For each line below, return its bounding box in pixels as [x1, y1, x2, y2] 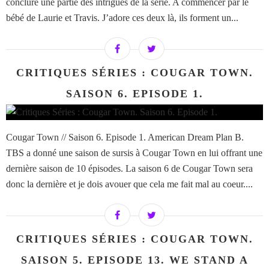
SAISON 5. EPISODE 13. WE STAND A [20, 254, 249, 267]
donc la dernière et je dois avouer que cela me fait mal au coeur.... [6, 179, 253, 190]
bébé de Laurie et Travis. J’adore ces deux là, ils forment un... [6, 13, 238, 23]
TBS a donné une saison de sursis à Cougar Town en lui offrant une [6, 148, 262, 159]
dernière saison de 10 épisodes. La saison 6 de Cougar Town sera [6, 163, 253, 174]
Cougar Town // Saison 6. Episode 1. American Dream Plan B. [6, 132, 244, 143]
